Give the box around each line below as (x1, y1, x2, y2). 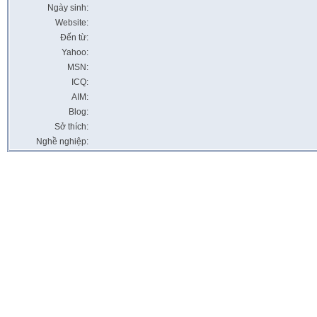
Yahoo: (62, 47, 88, 57)
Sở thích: (54, 122, 88, 132)
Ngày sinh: (47, 3, 88, 13)
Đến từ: (60, 33, 88, 42)
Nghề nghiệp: (36, 137, 88, 146)
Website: (55, 18, 88, 28)
